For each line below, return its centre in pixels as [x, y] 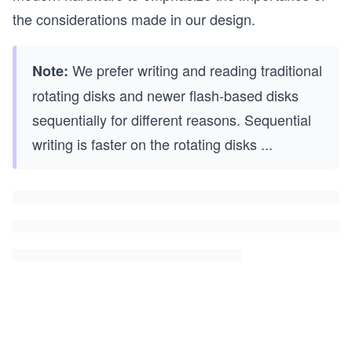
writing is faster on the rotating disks [145, 144]
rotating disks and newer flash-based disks [165, 95]
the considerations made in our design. [134, 19]
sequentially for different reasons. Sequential [172, 119]
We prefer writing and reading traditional [195, 70]
